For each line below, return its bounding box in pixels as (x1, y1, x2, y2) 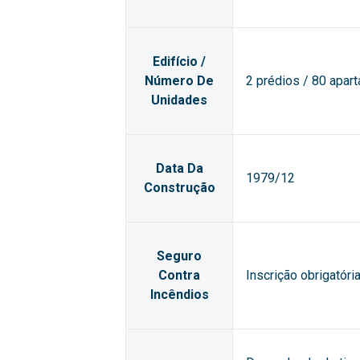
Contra (158, 268, 200, 283)
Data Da (155, 161, 203, 176)
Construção (143, 180, 215, 195)
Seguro (157, 248, 202, 264)
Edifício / (153, 54, 206, 69)
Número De (145, 73, 214, 88)
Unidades (151, 92, 207, 108)
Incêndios (149, 287, 209, 302)
